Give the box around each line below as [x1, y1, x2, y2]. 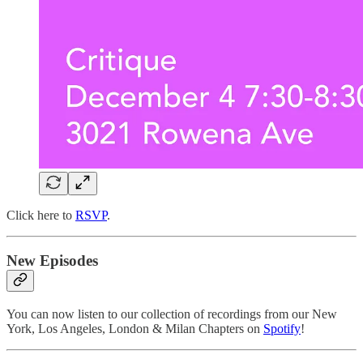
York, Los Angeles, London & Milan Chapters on [6, 322, 263, 336]
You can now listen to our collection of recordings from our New [6, 307, 337, 322]
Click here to [6, 207, 75, 222]
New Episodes [6, 252, 98, 270]
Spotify [263, 322, 301, 336]
